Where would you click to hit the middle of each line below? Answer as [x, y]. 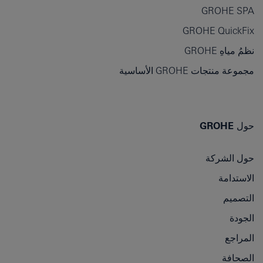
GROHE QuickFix [218, 30]
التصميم [239, 198]
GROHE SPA [228, 10]
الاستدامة [236, 178]
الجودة [242, 218]
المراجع [240, 237]
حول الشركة [230, 158]
